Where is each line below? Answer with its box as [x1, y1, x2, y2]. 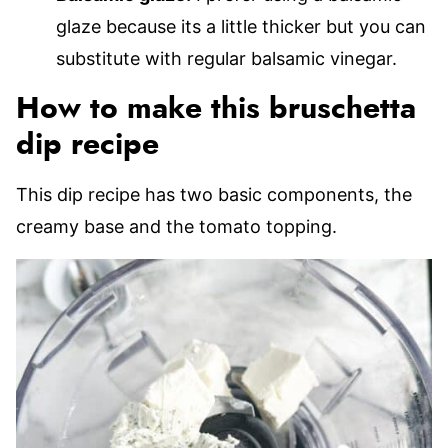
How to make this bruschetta [16, 94, 416, 124]
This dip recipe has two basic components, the [16, 184, 412, 205]
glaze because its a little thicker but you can [56, 16, 426, 37]
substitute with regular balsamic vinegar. [56, 48, 397, 69]
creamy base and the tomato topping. [16, 216, 337, 237]
